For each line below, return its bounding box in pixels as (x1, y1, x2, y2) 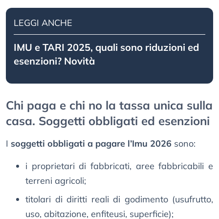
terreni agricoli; (25, 175, 86, 187)
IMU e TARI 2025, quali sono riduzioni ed (14, 41, 199, 54)
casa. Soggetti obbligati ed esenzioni (6, 113, 210, 129)
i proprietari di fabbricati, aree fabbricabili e (25, 160, 213, 172)
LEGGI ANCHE (14, 17, 72, 29)
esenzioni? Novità (14, 55, 95, 67)
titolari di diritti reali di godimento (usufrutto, (25, 194, 213, 205)
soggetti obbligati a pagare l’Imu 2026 (11, 138, 172, 150)
